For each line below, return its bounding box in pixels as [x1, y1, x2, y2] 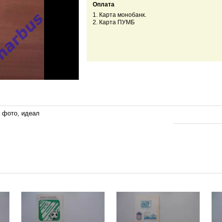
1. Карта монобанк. [92, 11, 146, 19]
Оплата [92, 1, 114, 8]
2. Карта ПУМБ [92, 19, 135, 26]
